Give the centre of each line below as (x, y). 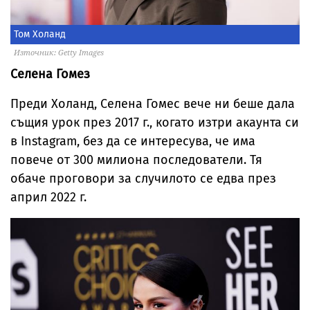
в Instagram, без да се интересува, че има (133, 142)
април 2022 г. (48, 198)
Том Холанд (40, 35)
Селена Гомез (50, 74)
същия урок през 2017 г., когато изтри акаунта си (155, 123)
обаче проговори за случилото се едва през (143, 179)
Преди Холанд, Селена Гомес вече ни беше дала (153, 104)
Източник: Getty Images (59, 53)
